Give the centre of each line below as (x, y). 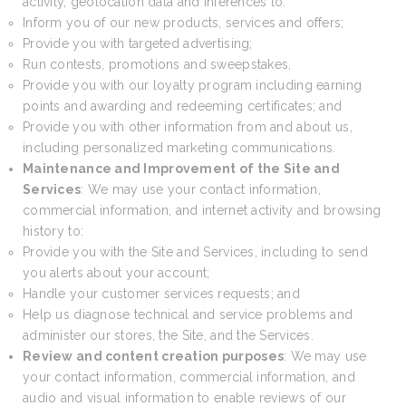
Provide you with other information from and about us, (188, 127)
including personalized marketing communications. (179, 148)
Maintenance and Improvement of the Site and (182, 169)
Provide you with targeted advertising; (138, 43)
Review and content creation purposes (154, 356)
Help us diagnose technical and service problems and (188, 314)
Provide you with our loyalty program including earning (193, 85)
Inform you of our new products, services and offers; (184, 23)
